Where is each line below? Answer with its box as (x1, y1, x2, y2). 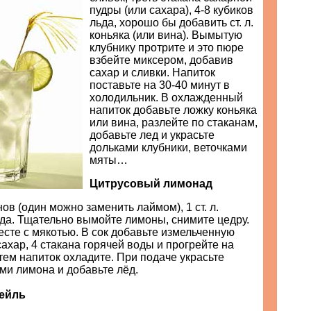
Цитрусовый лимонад (90, 178, 212, 190)
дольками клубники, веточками (90, 142, 247, 153)
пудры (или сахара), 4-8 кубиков (90, 4, 253, 16)
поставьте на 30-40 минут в (90, 79, 230, 91)
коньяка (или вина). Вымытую (90, 29, 242, 41)
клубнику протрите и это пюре (90, 42, 244, 53)
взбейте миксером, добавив (90, 54, 233, 66)
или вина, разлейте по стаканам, (90, 117, 258, 128)
